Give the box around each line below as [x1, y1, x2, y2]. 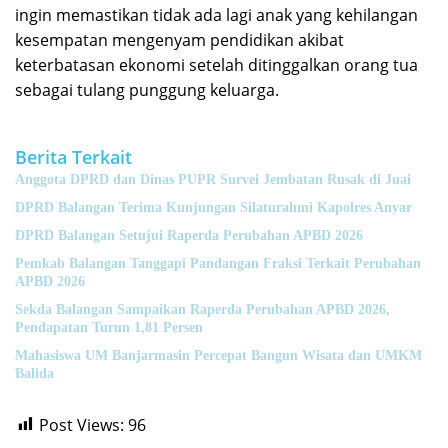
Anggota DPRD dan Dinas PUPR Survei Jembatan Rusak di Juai [15, 171, 411, 187]
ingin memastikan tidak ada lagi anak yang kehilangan [15, 3, 418, 26]
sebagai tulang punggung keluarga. [15, 78, 279, 101]
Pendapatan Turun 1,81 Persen [15, 319, 203, 335]
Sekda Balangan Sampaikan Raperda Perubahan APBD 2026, [15, 301, 390, 317]
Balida [15, 365, 54, 381]
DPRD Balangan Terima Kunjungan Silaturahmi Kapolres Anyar [15, 199, 413, 215]
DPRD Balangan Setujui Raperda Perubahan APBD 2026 [15, 227, 364, 243]
